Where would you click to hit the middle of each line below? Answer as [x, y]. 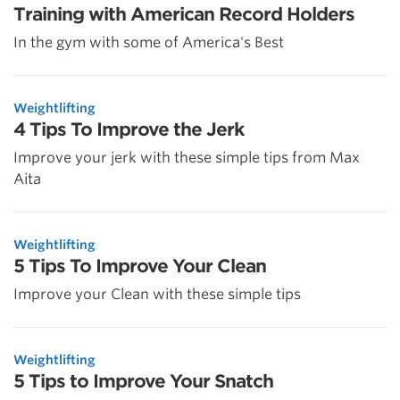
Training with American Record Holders [184, 15]
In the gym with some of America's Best [149, 43]
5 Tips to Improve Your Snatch [143, 382]
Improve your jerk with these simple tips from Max [187, 158]
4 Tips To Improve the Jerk [129, 130]
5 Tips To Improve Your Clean [140, 267]
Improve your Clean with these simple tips [157, 295]
